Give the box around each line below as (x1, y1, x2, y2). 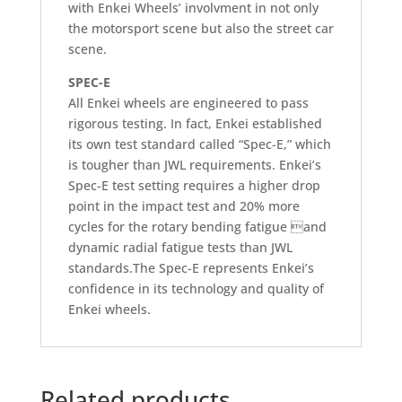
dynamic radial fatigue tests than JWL (67, 238, 293, 256)
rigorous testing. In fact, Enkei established (67, 114, 322, 132)
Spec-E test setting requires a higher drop (67, 176, 320, 194)
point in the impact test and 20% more (67, 197, 300, 214)
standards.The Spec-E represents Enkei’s (67, 258, 314, 276)
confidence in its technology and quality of (67, 279, 324, 297)
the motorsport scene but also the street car (67, 19, 334, 37)
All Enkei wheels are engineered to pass (67, 93, 309, 111)
